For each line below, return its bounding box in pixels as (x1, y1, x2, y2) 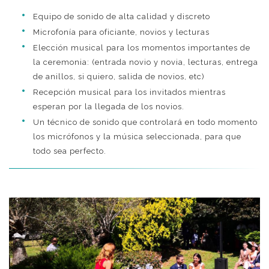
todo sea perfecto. (33, 147, 106, 156)
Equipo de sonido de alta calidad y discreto (33, 12, 210, 22)
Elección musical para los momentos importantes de (33, 43, 250, 53)
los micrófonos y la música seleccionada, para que (33, 132, 241, 142)
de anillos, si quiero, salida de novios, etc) (33, 72, 205, 82)
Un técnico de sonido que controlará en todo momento (33, 118, 258, 127)
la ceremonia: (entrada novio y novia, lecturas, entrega (33, 58, 258, 67)
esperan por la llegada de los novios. (33, 102, 184, 112)
